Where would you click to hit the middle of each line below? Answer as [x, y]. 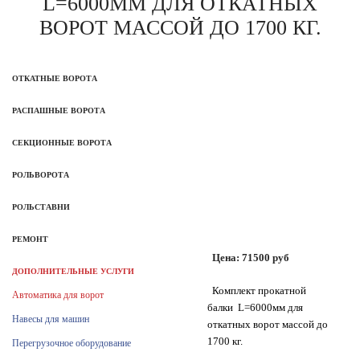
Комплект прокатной [259, 290]
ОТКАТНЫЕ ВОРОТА [55, 78]
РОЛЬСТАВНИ [41, 207]
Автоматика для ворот [58, 295]
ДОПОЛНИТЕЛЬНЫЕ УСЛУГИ [73, 271]
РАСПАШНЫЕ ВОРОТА [59, 110]
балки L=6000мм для [255, 307]
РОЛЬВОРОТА [41, 175]
